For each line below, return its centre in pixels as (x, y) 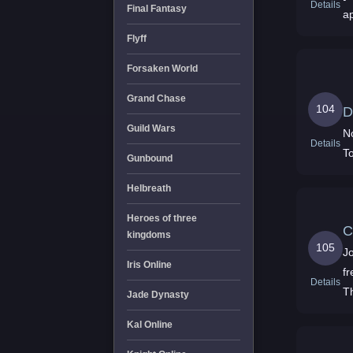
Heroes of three (162, 218)
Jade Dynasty (158, 295)
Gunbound (149, 158)
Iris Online (149, 265)
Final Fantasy (156, 9)
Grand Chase (156, 98)
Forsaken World (162, 69)
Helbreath (149, 188)
